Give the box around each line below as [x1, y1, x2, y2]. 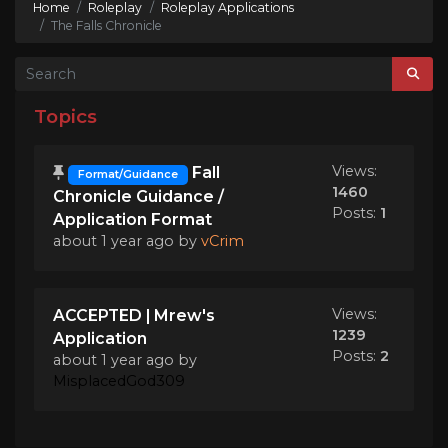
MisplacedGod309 [53, 371, 185, 390]
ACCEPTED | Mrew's [53, 305, 215, 325]
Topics [34, 105, 97, 129]
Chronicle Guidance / [53, 186, 224, 206]
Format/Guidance [78, 167, 178, 181]
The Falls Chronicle [51, 17, 163, 33]
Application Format [53, 209, 212, 229]
